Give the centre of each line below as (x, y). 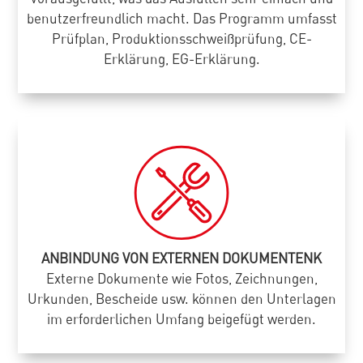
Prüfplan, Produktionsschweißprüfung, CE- (181, 38)
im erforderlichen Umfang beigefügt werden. (181, 319)
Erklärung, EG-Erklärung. (181, 58)
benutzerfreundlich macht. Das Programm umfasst (181, 18)
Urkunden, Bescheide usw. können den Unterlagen (181, 299)
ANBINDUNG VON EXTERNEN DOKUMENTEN (177, 258)
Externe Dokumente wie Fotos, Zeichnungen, (181, 279)
